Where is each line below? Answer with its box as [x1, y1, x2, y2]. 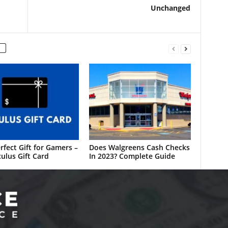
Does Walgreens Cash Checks [89, 142, 190, 152]
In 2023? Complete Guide [89, 151, 175, 161]
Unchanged [150, 3, 190, 13]
